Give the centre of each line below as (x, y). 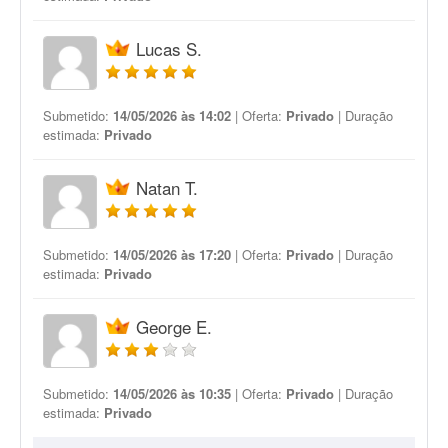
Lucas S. (169, 48)
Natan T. (167, 187)
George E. (174, 326)
